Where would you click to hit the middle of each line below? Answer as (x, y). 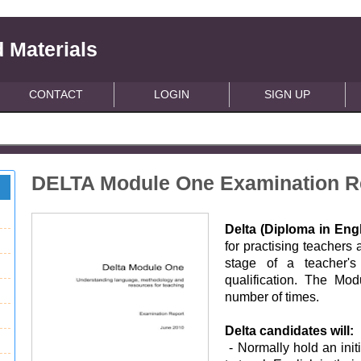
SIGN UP (288, 94)
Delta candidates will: (290, 331)
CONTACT (56, 94)
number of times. (274, 297)
